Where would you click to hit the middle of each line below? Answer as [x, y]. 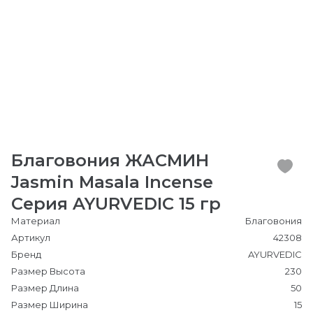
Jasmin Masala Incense [112, 182]
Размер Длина [45, 288]
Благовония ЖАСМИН [110, 160]
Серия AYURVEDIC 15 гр [116, 204]
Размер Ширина [50, 305]
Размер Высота [48, 271]
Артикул [31, 238]
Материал [36, 221]
